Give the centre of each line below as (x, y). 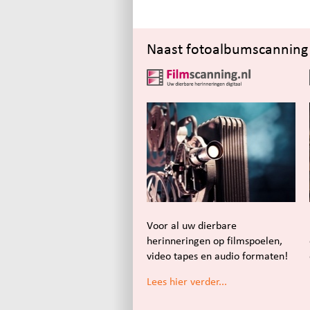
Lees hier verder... (187, 282)
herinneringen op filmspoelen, (215, 241)
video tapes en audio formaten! (217, 256)
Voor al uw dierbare (192, 226)
